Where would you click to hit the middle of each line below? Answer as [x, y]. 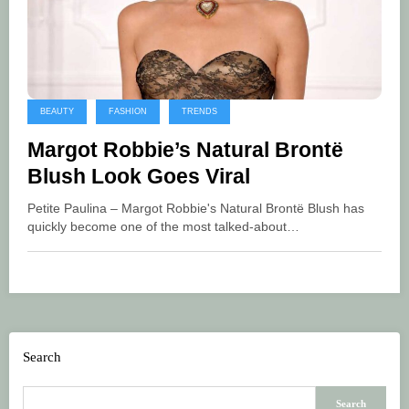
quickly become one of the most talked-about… [163, 226]
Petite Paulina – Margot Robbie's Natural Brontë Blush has [196, 208]
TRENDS [199, 111]
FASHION [128, 111]
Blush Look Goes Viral [139, 176]
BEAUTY [57, 111]
